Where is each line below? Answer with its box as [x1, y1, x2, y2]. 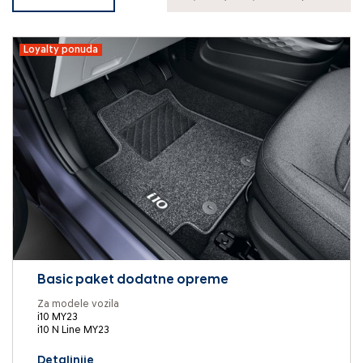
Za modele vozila [37, 299, 119, 310]
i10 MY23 [37, 312, 78, 323]
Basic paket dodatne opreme [37, 274, 228, 288]
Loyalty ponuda [23, 45, 98, 55]
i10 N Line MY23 [37, 325, 109, 336]
